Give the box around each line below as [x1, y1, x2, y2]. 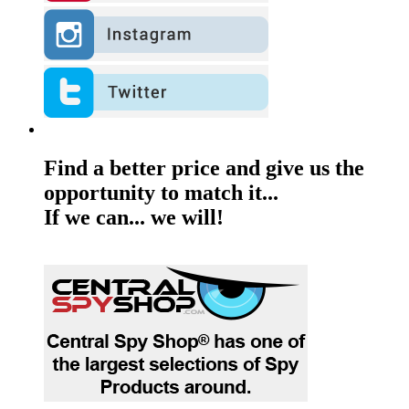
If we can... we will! [44, 205, 224, 230]
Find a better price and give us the [44, 156, 364, 181]
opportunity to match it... [44, 181, 278, 205]
